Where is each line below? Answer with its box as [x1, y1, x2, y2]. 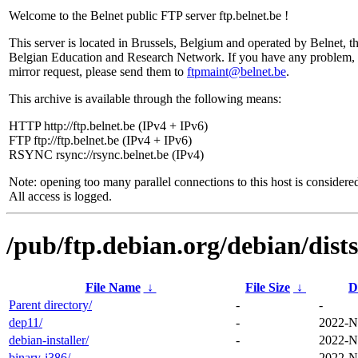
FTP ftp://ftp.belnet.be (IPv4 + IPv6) [9, 133, 192, 147]
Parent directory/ [9, 297, 92, 312]
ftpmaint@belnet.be [187, 65, 286, 78]
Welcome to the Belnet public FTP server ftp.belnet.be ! [9, 9, 288, 22]
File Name [85, 280, 141, 294]
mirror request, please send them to [9, 65, 187, 78]
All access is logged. [9, 189, 112, 203]
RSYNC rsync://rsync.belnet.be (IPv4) [9, 148, 204, 161]
